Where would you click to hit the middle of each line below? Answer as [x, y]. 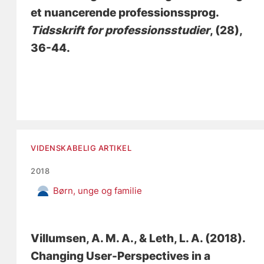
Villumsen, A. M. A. [82, 238]
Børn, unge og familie [98, 190]
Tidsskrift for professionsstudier [121, 30]
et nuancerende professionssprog [123, 12]
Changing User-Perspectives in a [121, 256]
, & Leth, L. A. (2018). [190, 238]
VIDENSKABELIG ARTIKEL [81, 148]
